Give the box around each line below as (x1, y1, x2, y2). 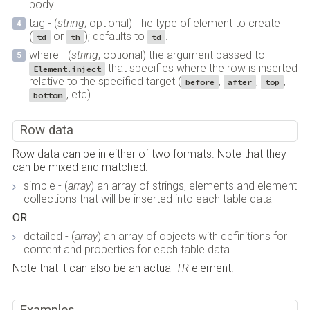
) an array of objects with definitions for (97, 230, 287, 244)
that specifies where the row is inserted (104, 61, 298, 75)
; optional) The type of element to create (84, 16, 280, 30)
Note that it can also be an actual (12, 262, 176, 275)
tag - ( (28, 16, 57, 30)
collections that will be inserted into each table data (23, 192, 272, 206)
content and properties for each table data (23, 243, 230, 257)
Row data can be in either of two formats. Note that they (12, 147, 286, 161)
